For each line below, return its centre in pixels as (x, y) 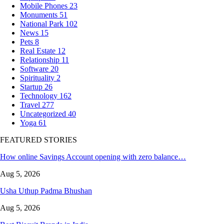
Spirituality (38, 77)
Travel (31, 104)
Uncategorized (44, 113)
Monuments (40, 14)
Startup (32, 86)
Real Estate (39, 50)
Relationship (41, 59)
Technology (40, 95)
